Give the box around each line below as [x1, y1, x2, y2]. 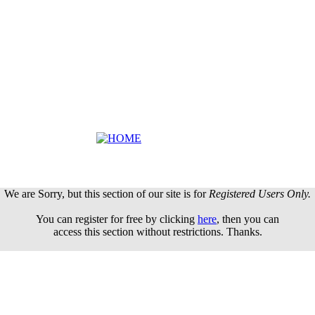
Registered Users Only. [209, 188, 311, 200]
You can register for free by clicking [36, 213, 198, 225]
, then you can [217, 213, 279, 225]
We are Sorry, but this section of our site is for [4, 188, 209, 200]
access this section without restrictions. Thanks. [53, 226, 262, 238]
